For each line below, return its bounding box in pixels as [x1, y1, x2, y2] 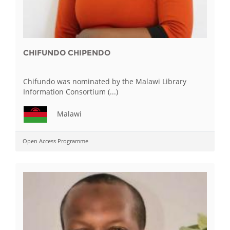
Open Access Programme [23, 137, 88, 145]
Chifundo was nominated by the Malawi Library [23, 76, 186, 86]
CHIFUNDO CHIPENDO [23, 48, 110, 57]
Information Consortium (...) [23, 87, 118, 97]
